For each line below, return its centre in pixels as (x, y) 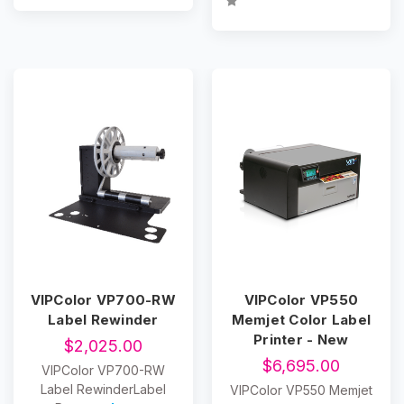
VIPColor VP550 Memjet (301, 390)
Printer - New (301, 340)
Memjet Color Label (301, 320)
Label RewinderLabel (103, 390)
